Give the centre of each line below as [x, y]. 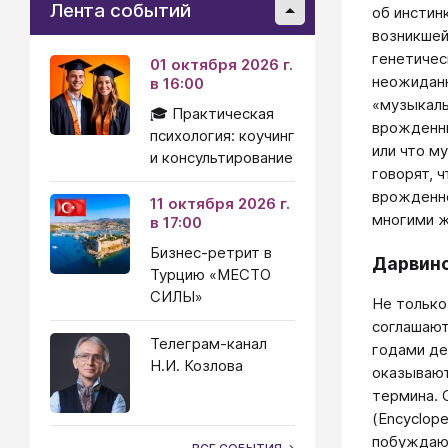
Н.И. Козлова [196, 365]
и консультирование [221, 157]
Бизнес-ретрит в [211, 252]
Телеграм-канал [208, 343]
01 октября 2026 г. [221, 64]
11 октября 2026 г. [220, 203]
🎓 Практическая [212, 113]
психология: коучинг [222, 135]
